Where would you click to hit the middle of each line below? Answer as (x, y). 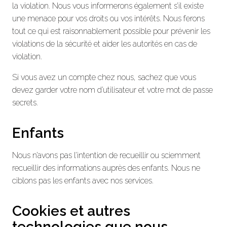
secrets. (25, 102)
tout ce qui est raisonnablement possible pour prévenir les (111, 31)
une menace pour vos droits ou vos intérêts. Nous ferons (108, 18)
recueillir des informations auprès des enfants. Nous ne (106, 168)
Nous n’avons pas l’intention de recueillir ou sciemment (106, 155)
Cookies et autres (71, 211)
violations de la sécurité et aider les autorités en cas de (105, 44)
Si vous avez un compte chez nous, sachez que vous (104, 77)
